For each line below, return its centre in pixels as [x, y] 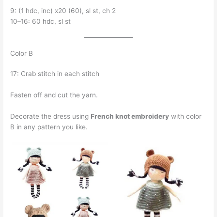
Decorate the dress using [51, 116]
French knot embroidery [130, 116]
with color [186, 116]
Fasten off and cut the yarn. [54, 95]
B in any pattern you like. [50, 127]
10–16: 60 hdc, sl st [41, 21]
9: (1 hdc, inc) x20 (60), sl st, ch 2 [63, 10]
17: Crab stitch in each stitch [55, 73]
